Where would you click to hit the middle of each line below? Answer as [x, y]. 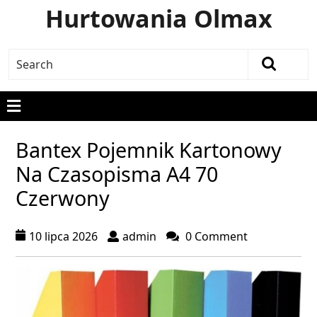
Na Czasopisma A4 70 [117, 174]
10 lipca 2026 [63, 236]
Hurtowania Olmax [158, 18]
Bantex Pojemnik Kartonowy [149, 150]
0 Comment [215, 236]
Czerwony [63, 198]
